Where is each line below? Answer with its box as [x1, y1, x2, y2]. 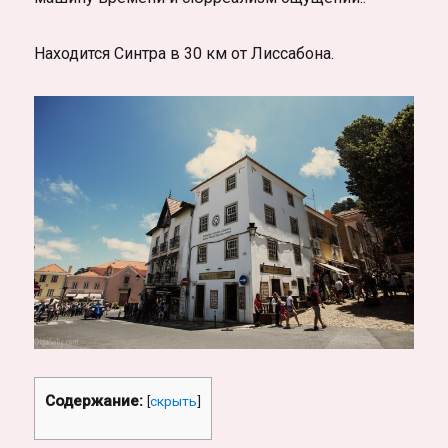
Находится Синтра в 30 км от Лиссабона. [34, 43, 335, 63]
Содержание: [45, 391, 144, 410]
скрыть [150, 392, 198, 409]
